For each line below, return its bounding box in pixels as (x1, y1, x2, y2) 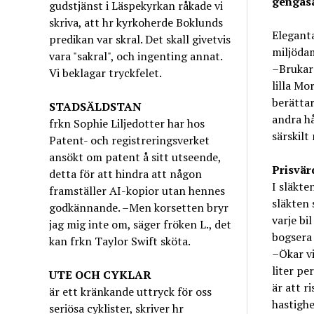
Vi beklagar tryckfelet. (49, 65, 163, 81)
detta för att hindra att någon (49, 166, 203, 182)
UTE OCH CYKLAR (49, 267, 152, 282)
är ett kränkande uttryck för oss (49, 284, 212, 299)
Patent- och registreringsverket (49, 132, 210, 148)
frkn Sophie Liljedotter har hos (49, 116, 205, 131)
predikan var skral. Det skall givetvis (49, 32, 231, 47)
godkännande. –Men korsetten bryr (49, 200, 229, 215)
